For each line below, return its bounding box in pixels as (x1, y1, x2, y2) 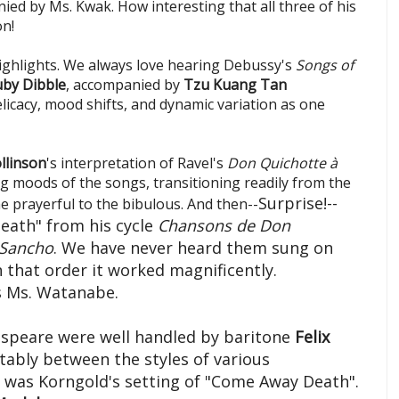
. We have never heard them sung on (53, 237, 333, 259)
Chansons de (158, 215, 259, 237)
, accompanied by (66, 75, 183, 95)
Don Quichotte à (224, 153, 338, 174)
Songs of (292, 55, 354, 76)
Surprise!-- (258, 192, 338, 215)
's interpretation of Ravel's (46, 153, 224, 174)
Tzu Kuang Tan (183, 75, 287, 95)
